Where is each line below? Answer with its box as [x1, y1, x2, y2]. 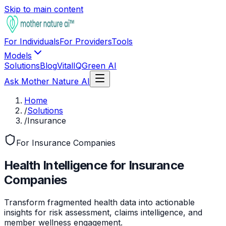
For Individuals [4, 36, 60, 46]
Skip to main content [4, 4, 83, 14]
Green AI [82, 61, 117, 71]
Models [4, 50, 32, 61]
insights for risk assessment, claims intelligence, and [4, 207, 202, 217]
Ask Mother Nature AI [4, 76, 90, 86]
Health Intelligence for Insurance [4, 157, 184, 173]
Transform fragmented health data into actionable [4, 197, 195, 207]
